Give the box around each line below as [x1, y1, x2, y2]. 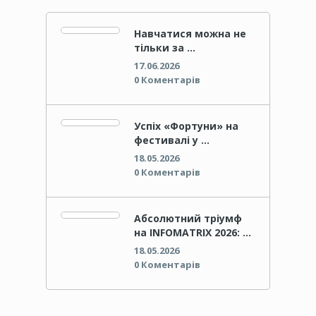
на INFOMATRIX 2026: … [133, 226, 251, 239]
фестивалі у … [133, 133, 209, 147]
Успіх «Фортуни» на [133, 119, 238, 133]
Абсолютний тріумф [133, 212, 242, 225]
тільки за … [133, 41, 195, 54]
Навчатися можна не [133, 27, 246, 40]
